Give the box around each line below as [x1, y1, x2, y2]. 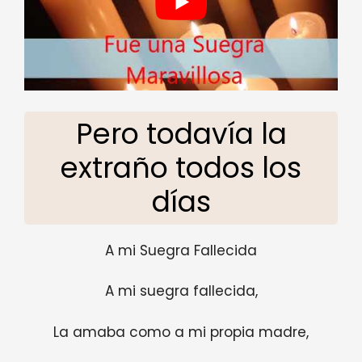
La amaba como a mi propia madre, [53, 322, 309, 342]
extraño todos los [61, 147, 301, 187]
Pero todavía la [75, 113, 287, 154]
